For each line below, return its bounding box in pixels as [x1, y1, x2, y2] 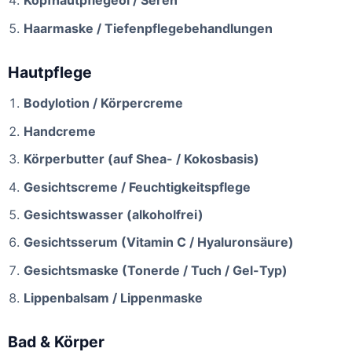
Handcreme [24, 123, 96, 139]
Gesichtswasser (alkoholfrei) [24, 207, 203, 223]
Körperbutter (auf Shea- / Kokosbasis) [24, 151, 259, 167]
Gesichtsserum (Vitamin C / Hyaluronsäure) [24, 234, 294, 251]
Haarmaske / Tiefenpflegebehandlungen [24, 20, 273, 36]
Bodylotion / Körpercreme [24, 95, 183, 112]
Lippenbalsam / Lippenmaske [24, 290, 203, 306]
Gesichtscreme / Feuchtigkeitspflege [24, 178, 251, 195]
